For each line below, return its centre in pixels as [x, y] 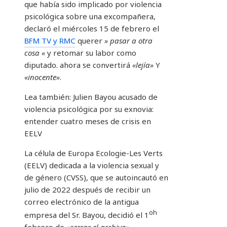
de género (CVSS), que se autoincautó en [96, 178]
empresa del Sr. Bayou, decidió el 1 [87, 215]
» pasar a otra [128, 41]
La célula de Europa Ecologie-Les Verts [93, 153]
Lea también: [48, 97]
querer [90, 41]
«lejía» [143, 65]
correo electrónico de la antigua [82, 202]
